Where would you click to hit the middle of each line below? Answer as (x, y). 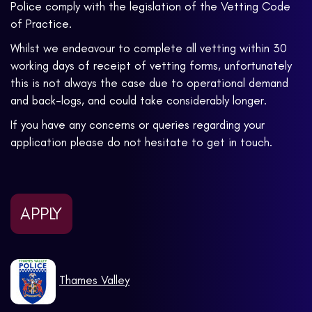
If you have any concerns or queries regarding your (138, 125)
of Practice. (41, 24)
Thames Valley (94, 280)
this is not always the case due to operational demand (149, 83)
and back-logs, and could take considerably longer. (139, 101)
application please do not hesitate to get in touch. (141, 142)
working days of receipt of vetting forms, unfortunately (151, 66)
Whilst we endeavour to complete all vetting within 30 (149, 48)
